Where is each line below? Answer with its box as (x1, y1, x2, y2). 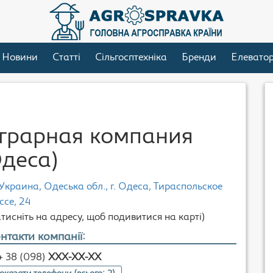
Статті (52, 53, 80, 63)
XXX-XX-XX (48, 253, 102, 263)
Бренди (181, 53, 216, 63)
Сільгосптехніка (94, 53, 167, 63)
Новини (1, 53, 38, 63)
